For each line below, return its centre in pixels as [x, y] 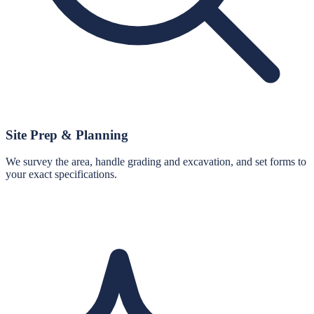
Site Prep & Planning [67, 135]
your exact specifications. [61, 175]
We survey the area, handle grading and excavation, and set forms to [156, 162]
